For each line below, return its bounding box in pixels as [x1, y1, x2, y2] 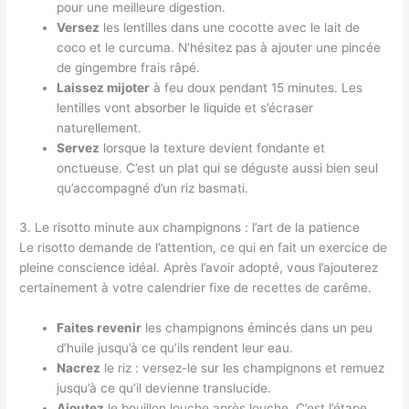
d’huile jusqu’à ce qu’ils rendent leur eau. [57, 340, 294, 355]
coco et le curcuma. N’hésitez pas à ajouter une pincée [57, 40, 382, 56]
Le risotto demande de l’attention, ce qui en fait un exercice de [19, 239, 388, 255]
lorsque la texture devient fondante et [100, 141, 326, 156]
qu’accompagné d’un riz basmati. [57, 181, 249, 196]
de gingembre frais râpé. [57, 60, 201, 76]
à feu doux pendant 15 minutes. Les [150, 80, 363, 96]
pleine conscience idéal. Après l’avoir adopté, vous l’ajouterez [19, 259, 379, 275]
